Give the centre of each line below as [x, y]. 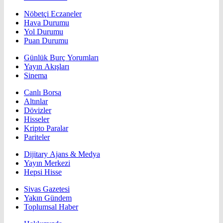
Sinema [36, 76]
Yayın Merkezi [47, 163]
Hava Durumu [47, 23]
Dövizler [38, 111]
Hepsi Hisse [43, 172]
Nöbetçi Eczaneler [53, 14]
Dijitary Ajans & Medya [62, 154]
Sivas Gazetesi [47, 189]
